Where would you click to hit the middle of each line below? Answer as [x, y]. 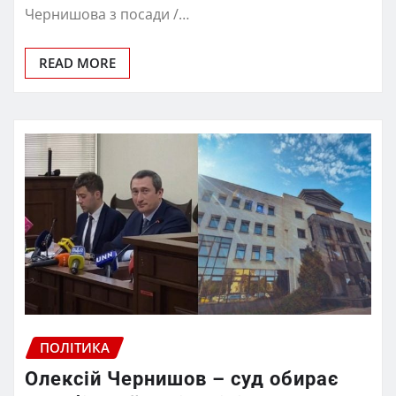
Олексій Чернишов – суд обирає [182, 379]
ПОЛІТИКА [75, 347]
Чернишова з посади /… [107, 14]
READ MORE [77, 62]
